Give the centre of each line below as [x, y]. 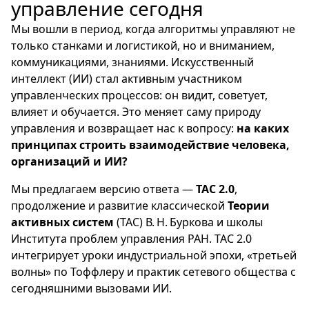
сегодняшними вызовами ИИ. [91, 288]
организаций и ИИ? [69, 161]
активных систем [62, 222]
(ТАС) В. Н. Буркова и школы [188, 222]
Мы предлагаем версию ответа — [103, 189]
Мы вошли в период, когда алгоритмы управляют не [153, 29]
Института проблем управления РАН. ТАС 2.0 [131, 239]
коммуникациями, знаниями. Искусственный [132, 62]
